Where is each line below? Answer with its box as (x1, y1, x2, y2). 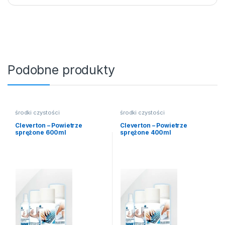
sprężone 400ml (120, 128, 172, 136)
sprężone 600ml (15, 128, 67, 136)
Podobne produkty (8, 62, 115, 78)
